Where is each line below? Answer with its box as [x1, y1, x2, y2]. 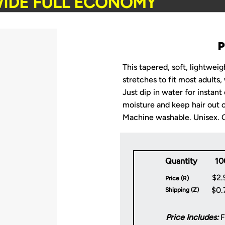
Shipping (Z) [165, 186, 199, 193]
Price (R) [165, 174, 189, 182]
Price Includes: [166, 212, 218, 222]
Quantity [165, 156, 197, 166]
